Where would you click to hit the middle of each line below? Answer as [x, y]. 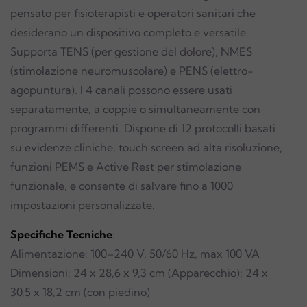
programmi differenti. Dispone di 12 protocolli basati [143, 128]
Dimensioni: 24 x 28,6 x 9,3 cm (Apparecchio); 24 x [139, 273]
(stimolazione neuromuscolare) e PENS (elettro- [132, 71]
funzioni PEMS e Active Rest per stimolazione [126, 167]
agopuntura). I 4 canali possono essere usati [121, 90]
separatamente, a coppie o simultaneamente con [135, 109]
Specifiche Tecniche [61, 234]
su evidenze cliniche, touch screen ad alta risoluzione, [146, 147]
